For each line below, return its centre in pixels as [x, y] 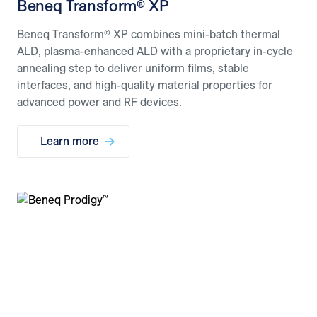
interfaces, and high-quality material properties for [145, 85]
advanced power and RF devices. [99, 102]
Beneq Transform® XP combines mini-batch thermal [149, 34]
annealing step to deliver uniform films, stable [133, 68]
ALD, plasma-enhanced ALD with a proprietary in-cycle [155, 51]
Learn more [70, 141]
